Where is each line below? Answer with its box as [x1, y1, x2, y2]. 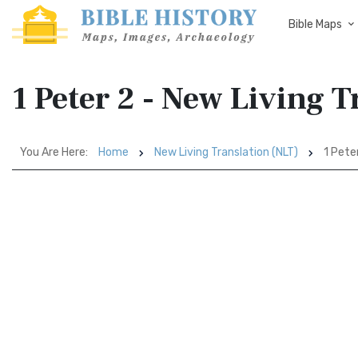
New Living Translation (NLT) [154, 145, 298, 159]
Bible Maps [288, 18, 342, 31]
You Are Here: [20, 145, 88, 159]
